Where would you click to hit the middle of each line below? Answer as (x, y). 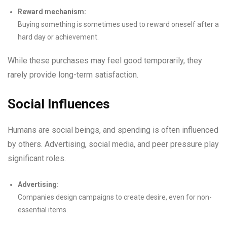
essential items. (43, 210)
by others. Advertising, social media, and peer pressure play (113, 144)
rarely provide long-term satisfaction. (73, 75)
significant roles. (37, 158)
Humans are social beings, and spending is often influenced (113, 130)
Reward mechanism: (52, 12)
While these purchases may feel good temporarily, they (105, 61)
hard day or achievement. (58, 37)
